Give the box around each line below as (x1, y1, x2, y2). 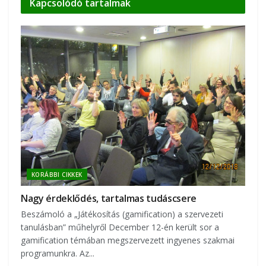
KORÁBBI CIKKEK (31, 170, 83, 179)
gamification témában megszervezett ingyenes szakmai (21, 234, 235, 246)
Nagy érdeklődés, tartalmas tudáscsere (21, 191, 197, 205)
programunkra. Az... (21, 247, 94, 259)
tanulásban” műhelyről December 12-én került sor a (21, 221, 219, 233)
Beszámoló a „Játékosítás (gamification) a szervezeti (21, 208, 223, 220)
